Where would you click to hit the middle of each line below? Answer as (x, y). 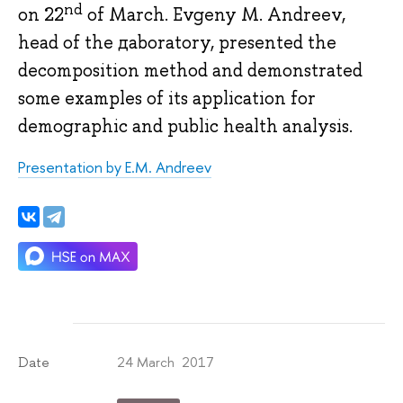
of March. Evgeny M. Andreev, (214, 15)
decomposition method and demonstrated (190, 71)
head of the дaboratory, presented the (177, 43)
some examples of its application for (167, 99)
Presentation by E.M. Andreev (115, 166)
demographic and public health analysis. (185, 126)
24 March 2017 (166, 362)
